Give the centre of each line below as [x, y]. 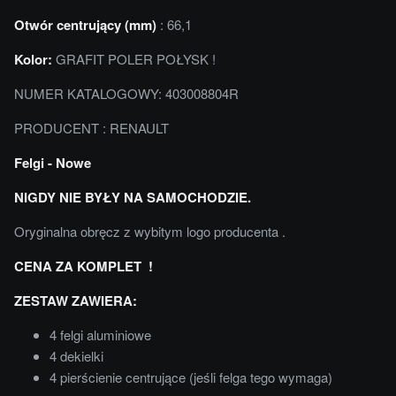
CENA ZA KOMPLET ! [84, 267]
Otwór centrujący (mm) [85, 25]
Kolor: [33, 60]
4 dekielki [76, 356]
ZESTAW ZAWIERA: [76, 301]
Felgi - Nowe [53, 163]
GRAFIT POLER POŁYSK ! [134, 59]
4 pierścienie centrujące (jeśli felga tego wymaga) [191, 377]
